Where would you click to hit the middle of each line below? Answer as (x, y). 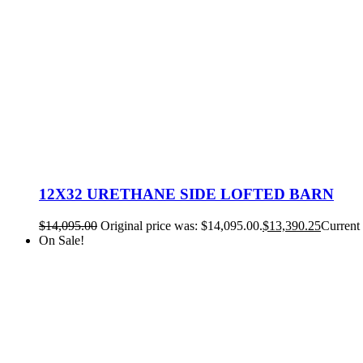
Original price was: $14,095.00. (181, 225)
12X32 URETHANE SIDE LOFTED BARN (186, 194)
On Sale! (62, 240)
